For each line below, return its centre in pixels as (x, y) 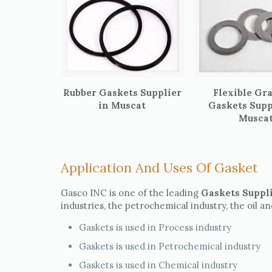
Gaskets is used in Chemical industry (158, 265)
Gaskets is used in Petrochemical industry (169, 246)
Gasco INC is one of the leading (131, 192)
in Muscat (122, 105)
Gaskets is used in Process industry (155, 227)
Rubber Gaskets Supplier (122, 92)
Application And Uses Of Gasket (159, 167)
